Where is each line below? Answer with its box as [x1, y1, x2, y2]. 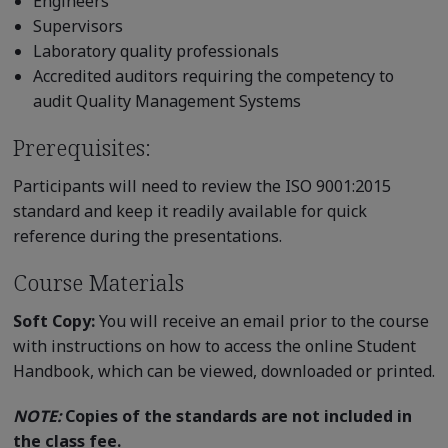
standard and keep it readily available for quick [12, 199, 367, 222]
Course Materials [12, 266, 184, 297]
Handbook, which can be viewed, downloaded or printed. [12, 359, 435, 382]
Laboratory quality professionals [32, 39, 279, 62]
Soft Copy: [12, 309, 95, 332]
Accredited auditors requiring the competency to [32, 64, 394, 87]
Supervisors [32, 14, 123, 37]
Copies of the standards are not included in [60, 404, 412, 427]
